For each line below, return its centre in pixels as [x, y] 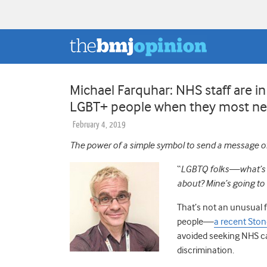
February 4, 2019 [99, 125]
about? [191, 183]
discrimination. [206, 250]
